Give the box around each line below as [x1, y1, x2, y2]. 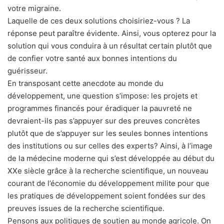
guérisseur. [7, 65, 47, 75]
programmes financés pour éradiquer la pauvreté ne [7, 103, 192, 113]
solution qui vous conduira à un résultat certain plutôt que [7, 40, 212, 50]
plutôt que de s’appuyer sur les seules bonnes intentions [7, 128, 208, 138]
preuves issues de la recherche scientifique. [7, 203, 164, 213]
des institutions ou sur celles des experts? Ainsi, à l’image [7, 140, 212, 150]
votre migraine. [7, 3, 61, 13]
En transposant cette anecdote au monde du [7, 78, 163, 88]
